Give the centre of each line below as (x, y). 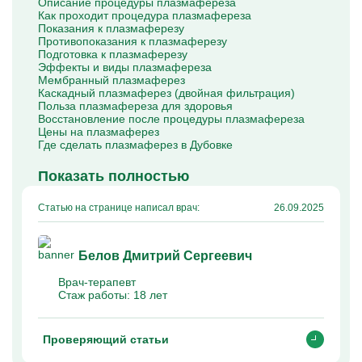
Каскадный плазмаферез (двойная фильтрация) (166, 93)
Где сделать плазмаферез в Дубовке (135, 145)
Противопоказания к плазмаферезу (133, 41)
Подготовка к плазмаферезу (113, 54)
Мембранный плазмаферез (112, 80)
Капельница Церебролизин (97, 35)
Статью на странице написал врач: (119, 208)
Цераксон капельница (82, 22)
